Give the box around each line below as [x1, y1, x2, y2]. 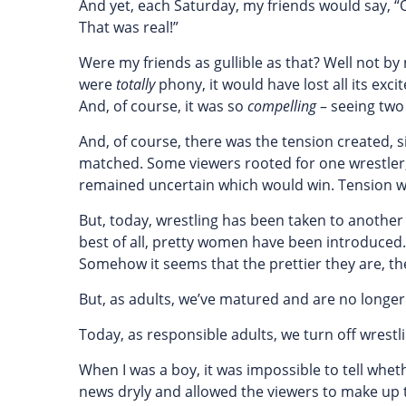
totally [116, 74, 155, 94]
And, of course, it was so [79, 96, 247, 116]
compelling [247, 96, 320, 116]
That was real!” [79, 17, 179, 37]
